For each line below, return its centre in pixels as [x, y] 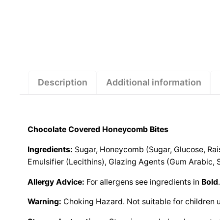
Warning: [44, 202]
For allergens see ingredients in [143, 182]
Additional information [153, 82]
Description [62, 82]
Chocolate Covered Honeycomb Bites [98, 129]
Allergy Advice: [56, 182]
